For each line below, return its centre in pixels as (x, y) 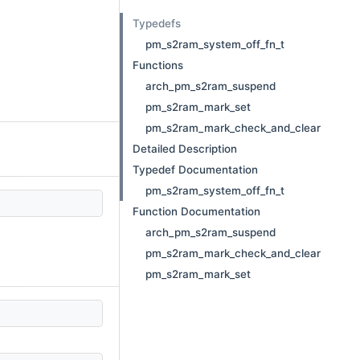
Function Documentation (196, 211)
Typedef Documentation (195, 170)
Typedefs (157, 23)
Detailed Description (185, 149)
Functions (158, 65)
